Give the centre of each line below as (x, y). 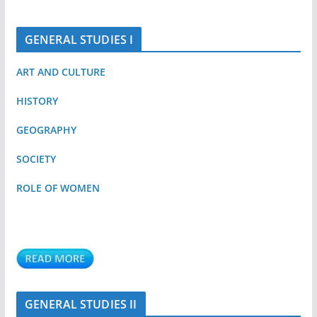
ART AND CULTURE (60, 71)
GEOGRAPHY (46, 129)
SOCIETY (36, 158)
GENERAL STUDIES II (81, 304)
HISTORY (37, 100)
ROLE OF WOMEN (58, 188)
